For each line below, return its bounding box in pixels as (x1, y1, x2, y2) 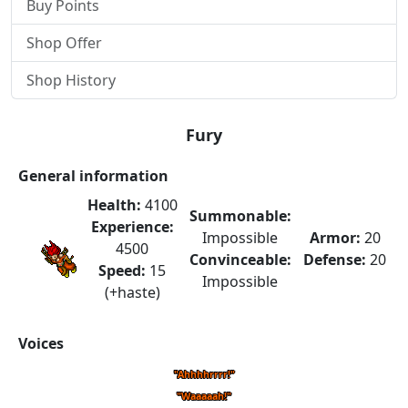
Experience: (90, 217, 174, 237)
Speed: (98, 260, 146, 280)
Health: (87, 195, 141, 215)
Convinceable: (189, 250, 291, 270)
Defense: (303, 250, 366, 270)
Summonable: (189, 206, 291, 226)
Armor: (309, 228, 361, 248)
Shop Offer (26, 33, 102, 53)
